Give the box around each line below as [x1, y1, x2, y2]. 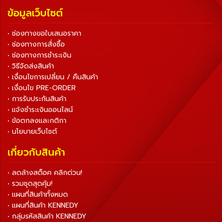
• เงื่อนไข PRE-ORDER [7, 83, 76, 94]
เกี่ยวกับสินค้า [7, 145, 65, 160]
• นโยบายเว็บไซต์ [7, 126, 57, 137]
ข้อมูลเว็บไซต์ [7, 5, 63, 21]
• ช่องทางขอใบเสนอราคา [7, 28, 81, 39]
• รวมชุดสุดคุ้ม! [7, 178, 53, 189]
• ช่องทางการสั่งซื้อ [7, 39, 65, 50]
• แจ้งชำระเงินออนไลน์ [7, 105, 73, 115]
